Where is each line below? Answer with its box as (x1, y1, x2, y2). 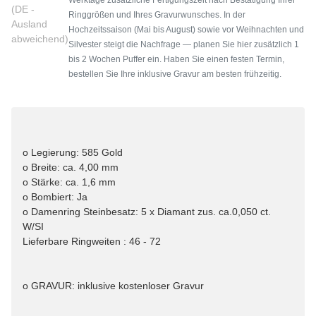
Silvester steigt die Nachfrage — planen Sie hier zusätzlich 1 (68, 39, 299, 49)
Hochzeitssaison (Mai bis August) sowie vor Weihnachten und (68, 24, 304, 35)
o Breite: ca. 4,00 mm (23, 162, 119, 174)
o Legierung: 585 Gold (23, 147, 123, 159)
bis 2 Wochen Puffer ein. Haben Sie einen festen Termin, (68, 54, 284, 64)
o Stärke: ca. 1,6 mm (23, 176, 116, 188)
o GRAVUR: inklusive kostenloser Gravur (23, 280, 204, 292)
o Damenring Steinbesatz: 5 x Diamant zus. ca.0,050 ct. (23, 206, 271, 218)
